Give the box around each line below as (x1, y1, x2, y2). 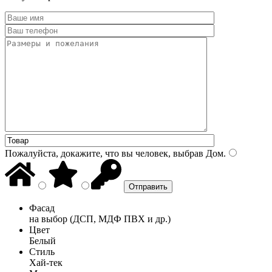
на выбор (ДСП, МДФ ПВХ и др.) (29, 213, 171, 224)
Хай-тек (29, 257, 63, 268)
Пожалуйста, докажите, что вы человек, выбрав (5, 148, 203, 158)
